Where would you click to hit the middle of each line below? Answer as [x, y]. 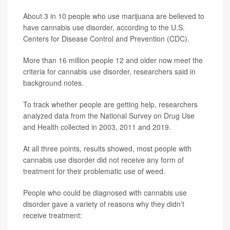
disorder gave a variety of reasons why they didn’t [104, 204]
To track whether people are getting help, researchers [110, 104]
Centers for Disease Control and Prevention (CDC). [106, 39]
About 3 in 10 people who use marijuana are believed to [114, 16]
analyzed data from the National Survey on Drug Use [109, 116]
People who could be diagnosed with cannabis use [105, 193]
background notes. [53, 83]
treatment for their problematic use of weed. [94, 171]
